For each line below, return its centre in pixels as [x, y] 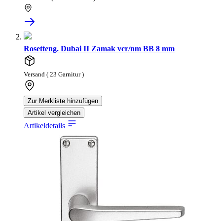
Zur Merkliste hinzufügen [63, 101]
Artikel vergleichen [54, 113]
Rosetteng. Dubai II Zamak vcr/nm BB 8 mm [99, 49]
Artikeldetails [45, 126]
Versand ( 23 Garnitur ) [54, 75]
